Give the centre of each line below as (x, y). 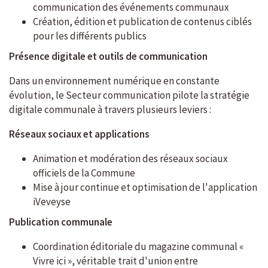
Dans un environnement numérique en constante (114, 81)
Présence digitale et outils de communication (108, 57)
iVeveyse (52, 202)
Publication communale (61, 222)
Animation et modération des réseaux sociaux (130, 159)
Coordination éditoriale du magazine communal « (138, 247)
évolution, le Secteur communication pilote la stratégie (129, 95)
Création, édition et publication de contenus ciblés (142, 22)
